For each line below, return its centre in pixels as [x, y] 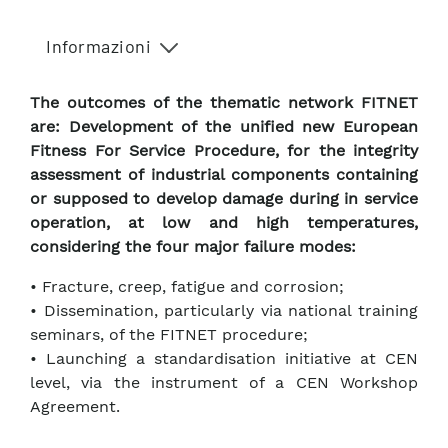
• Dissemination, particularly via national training [224, 311]
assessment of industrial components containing [224, 175]
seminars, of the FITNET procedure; [169, 335]
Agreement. [75, 407]
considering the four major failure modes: [193, 247]
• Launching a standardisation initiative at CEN [224, 359]
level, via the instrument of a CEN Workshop [224, 383]
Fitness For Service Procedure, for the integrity [224, 151]
